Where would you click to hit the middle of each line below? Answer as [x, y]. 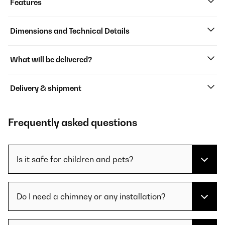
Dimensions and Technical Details [70, 31]
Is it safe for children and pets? [75, 159]
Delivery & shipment [46, 88]
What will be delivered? [51, 60]
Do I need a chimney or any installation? [91, 197]
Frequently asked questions [73, 123]
